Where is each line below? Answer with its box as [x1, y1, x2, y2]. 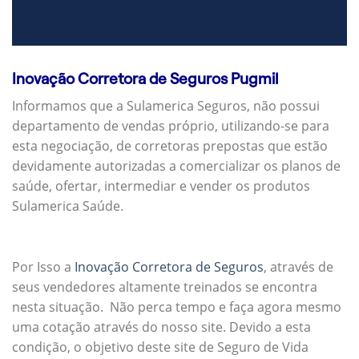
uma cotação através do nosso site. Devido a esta [12, 318, 311, 337]
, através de [264, 258, 333, 276]
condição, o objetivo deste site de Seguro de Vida [12, 338, 309, 357]
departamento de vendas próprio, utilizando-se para [12, 117, 329, 135]
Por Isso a [12, 258, 75, 276]
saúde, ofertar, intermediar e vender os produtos [12, 177, 310, 196]
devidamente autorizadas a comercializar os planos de [12, 157, 341, 175]
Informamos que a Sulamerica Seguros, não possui [12, 97, 320, 115]
